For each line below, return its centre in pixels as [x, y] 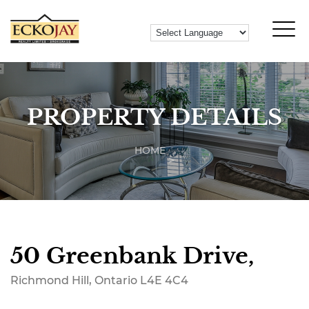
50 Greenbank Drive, [132, 256]
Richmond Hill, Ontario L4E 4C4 [99, 280]
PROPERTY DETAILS [154, 117]
